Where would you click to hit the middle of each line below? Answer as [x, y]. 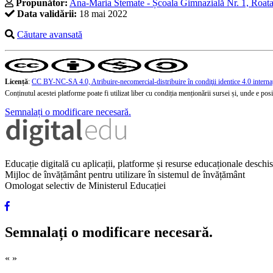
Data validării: [47, 14]
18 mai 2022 [102, 14]
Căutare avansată [50, 35]
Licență [16, 82]
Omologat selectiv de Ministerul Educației [85, 186]
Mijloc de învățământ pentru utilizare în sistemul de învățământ [125, 175]
